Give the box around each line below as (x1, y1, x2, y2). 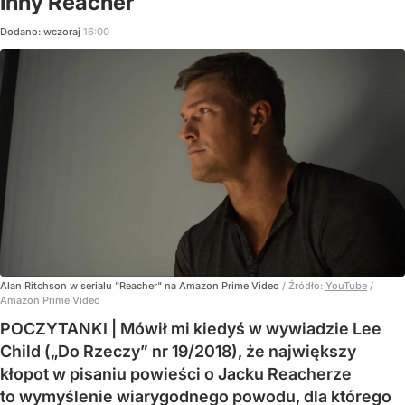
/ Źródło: (282, 278, 325, 292)
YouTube (325, 278, 367, 292)
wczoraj (43, 24, 83, 38)
